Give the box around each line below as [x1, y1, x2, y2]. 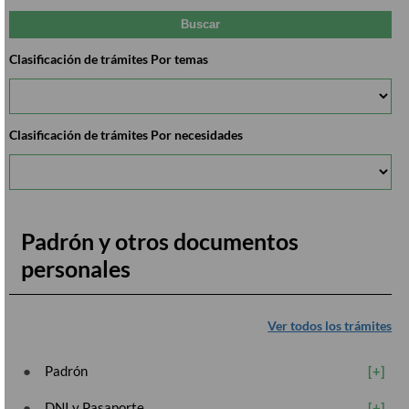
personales [20, 255, 131, 283]
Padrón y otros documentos [20, 227, 299, 256]
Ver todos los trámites [267, 317, 393, 333]
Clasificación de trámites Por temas [9, 50, 208, 67]
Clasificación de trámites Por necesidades [9, 126, 243, 142]
